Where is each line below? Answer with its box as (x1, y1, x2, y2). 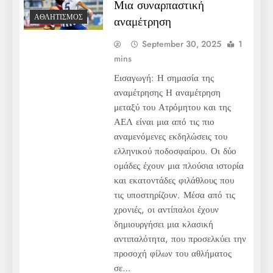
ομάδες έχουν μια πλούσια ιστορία (113, 158, 244, 172)
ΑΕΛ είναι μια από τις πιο (113, 115, 214, 129)
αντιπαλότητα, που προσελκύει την (113, 232, 246, 246)
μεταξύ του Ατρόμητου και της (113, 100, 231, 114)
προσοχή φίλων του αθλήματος (113, 246, 232, 260)
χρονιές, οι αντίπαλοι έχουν (113, 202, 219, 216)
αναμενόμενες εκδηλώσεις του (113, 129, 227, 143)
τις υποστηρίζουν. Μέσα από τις (113, 188, 235, 202)
